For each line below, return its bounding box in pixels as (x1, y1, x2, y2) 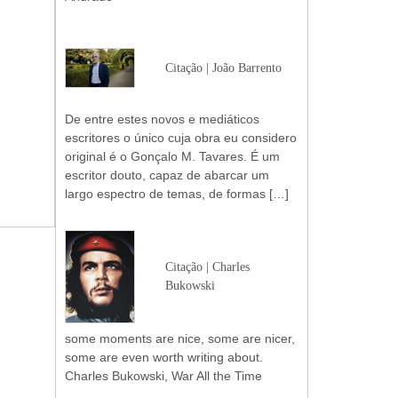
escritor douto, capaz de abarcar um (64, 168, 269, 182)
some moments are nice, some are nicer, (64, 331, 295, 346)
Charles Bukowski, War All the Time (64, 369, 266, 383)
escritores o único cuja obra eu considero (64, 131, 297, 145)
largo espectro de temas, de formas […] (64, 187, 289, 201)
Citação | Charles (165, 260, 251, 274)
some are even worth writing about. (64, 350, 263, 364)
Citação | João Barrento (165, 61, 283, 75)
